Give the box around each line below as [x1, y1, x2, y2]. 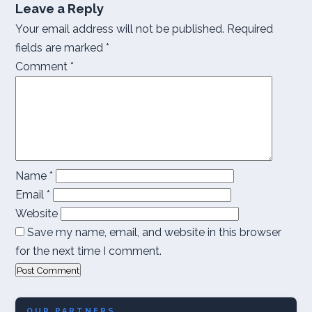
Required [227, 22, 273, 36]
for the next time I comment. [15, 244, 162, 258]
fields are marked [15, 41, 106, 54]
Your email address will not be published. [15, 22, 224, 36]
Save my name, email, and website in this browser [27, 226, 281, 239]
